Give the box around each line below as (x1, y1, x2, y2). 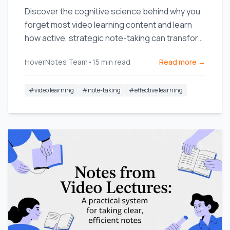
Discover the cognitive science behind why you (25, 6, 200, 17)
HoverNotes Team (25, 57, 88, 67)
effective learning (135, 86, 183, 94)
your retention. (25, 46, 81, 57)
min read (101, 57, 130, 67)
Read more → (159, 57, 205, 67)
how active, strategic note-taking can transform (25, 32, 205, 44)
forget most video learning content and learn (25, 19, 192, 30)
